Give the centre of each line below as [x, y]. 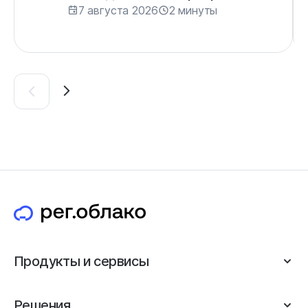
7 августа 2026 [118, 10]
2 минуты [193, 10]
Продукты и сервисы [81, 261]
